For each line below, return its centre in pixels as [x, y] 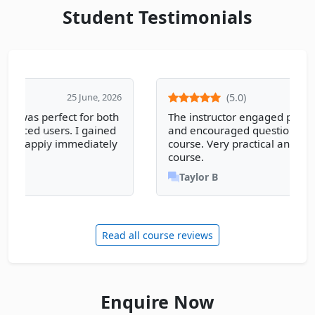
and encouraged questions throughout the [153, 130]
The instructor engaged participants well [148, 117]
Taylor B [79, 177]
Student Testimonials [157, 17]
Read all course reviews [157, 236]
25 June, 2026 [239, 97]
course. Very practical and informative [143, 144]
